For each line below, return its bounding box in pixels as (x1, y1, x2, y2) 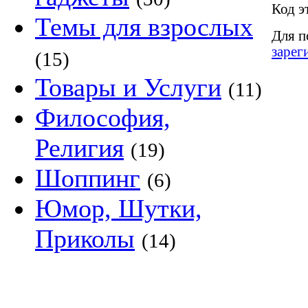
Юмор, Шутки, (35, 194, 202, 223)
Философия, (35, 103, 170, 132)
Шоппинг (35, 164, 140, 192)
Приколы (35, 224, 135, 253)
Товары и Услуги (35, 73, 221, 102)
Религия (35, 133, 124, 162)
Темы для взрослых (35, 12, 253, 41)
